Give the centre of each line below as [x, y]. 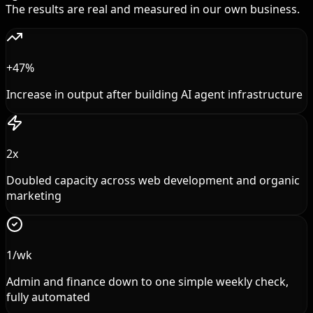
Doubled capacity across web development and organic [153, 180]
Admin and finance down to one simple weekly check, [147, 282]
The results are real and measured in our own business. [153, 9]
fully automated [48, 297]
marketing [34, 196]
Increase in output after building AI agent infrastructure [154, 94]
